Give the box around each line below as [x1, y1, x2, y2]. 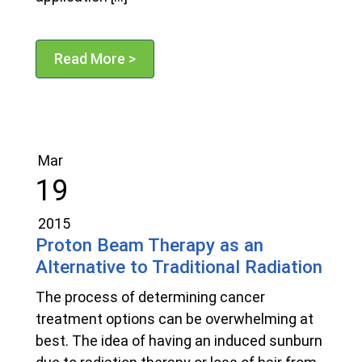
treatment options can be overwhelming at [36, 310, 314, 328]
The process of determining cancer [36, 288, 265, 306]
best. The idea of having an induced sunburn [36, 332, 322, 350]
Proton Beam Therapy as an [36, 234, 263, 256]
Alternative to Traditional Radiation [36, 256, 322, 278]
